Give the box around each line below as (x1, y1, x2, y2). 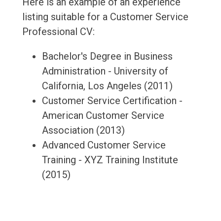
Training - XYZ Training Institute (41, 154, 178, 166)
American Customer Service (41, 110, 164, 122)
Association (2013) (41, 124, 125, 137)
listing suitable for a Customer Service (22, 11, 188, 23)
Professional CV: (22, 26, 95, 38)
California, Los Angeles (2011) (41, 80, 173, 92)
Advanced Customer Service (41, 139, 166, 151)
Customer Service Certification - (41, 95, 183, 107)
